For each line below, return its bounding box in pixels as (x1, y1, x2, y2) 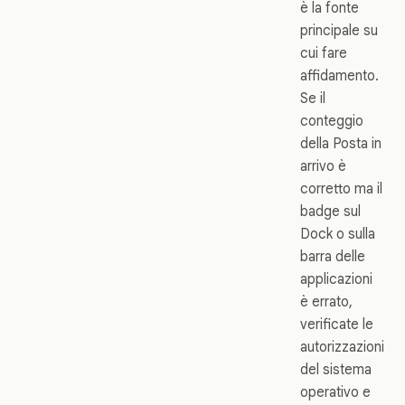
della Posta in (300, 134, 381, 152)
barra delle (300, 247, 365, 265)
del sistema (300, 360, 372, 378)
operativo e (300, 382, 371, 400)
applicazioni (300, 269, 372, 287)
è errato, (300, 292, 353, 310)
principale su (300, 21, 378, 39)
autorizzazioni (300, 337, 384, 355)
